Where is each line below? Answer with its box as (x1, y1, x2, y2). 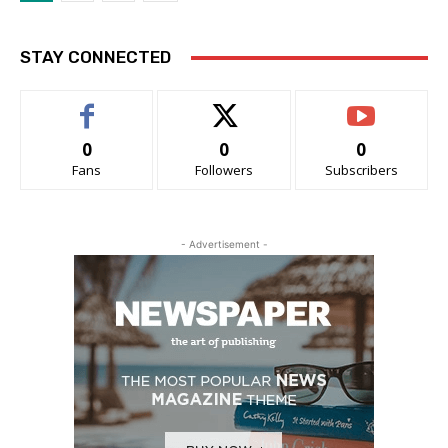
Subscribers (324, 161, 398, 180)
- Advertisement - (180, 238, 268, 251)
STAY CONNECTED (20, 47, 171, 68)
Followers (194, 161, 253, 180)
